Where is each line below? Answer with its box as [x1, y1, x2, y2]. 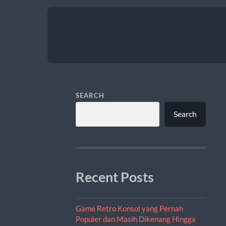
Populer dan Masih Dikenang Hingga [75, 214, 196, 223]
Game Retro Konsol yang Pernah [75, 203, 183, 213]
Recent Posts [75, 168, 154, 185]
